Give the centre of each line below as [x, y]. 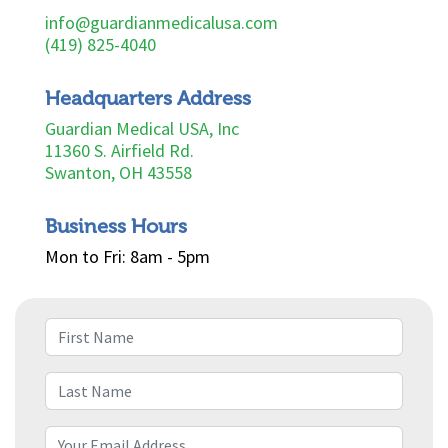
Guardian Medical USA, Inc [142, 129]
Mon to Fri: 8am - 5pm [127, 257]
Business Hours [116, 226]
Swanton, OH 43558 [118, 173]
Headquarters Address [148, 98]
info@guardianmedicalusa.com [161, 23]
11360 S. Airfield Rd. [119, 151]
